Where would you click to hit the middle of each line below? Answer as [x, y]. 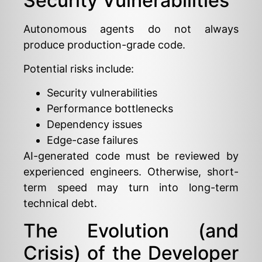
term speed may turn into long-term [131, 188]
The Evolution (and [131, 230]
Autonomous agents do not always [131, 29]
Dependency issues [94, 125]
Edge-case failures [92, 140]
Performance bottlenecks [110, 109]
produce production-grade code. [104, 44]
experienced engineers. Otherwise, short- [131, 172]
